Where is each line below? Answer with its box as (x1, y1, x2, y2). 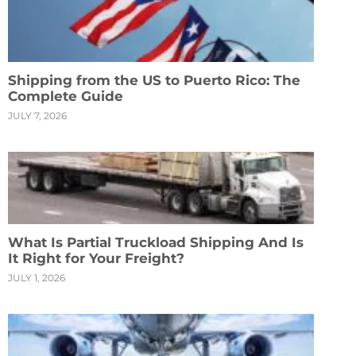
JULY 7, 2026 (8, 110, 67, 122)
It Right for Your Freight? (8, 250, 184, 267)
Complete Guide (8, 88, 123, 105)
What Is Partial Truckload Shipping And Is (8, 234, 304, 251)
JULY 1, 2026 (8, 272, 65, 284)
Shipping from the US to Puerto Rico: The (8, 72, 300, 89)
